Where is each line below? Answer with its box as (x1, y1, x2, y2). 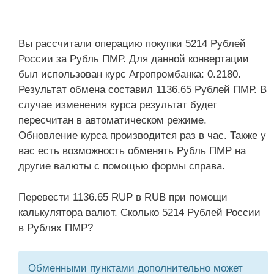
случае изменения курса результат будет (18, 99, 217, 111)
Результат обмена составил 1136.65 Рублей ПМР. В (18, 84, 267, 95)
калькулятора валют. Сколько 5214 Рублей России (18, 206, 261, 218)
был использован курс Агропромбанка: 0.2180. (18, 68, 241, 80)
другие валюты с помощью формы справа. (18, 160, 225, 172)
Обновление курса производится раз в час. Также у (18, 130, 266, 141)
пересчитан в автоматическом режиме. (18, 114, 207, 126)
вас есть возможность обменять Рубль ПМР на (18, 145, 246, 157)
